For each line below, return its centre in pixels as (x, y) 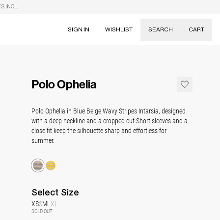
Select (46, 192)
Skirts (134, 72)
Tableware (142, 99)
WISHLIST (119, 29)
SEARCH (161, 29)
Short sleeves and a (162, 121)
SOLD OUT (42, 211)
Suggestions (164, 56)
